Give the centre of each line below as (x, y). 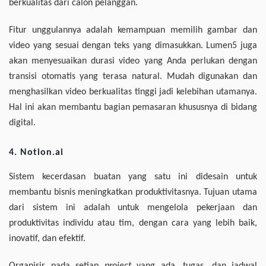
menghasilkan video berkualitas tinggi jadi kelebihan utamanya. (133, 92)
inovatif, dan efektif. (47, 239)
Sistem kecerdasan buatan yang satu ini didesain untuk (133, 177)
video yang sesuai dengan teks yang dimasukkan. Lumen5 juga (133, 46)
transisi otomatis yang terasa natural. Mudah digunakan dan (133, 77)
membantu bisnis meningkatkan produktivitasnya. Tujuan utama (133, 193)
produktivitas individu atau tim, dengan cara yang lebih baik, (133, 224)
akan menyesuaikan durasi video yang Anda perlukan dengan (133, 61)
